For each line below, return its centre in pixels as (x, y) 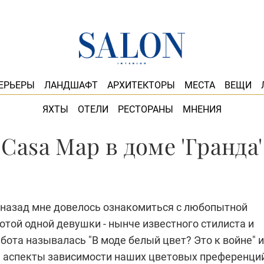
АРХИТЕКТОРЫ (141, 85)
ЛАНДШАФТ (71, 85)
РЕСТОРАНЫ (146, 109)
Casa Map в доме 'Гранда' (132, 146)
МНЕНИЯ (202, 109)
